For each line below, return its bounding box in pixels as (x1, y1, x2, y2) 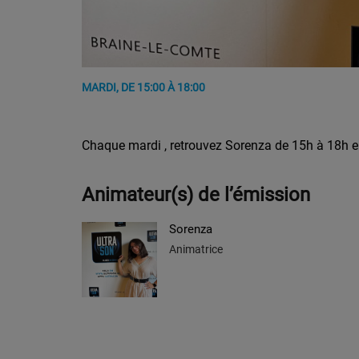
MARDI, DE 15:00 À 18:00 (82, 81, 205, 95)
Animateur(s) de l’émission (82, 184, 310, 207)
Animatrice (168, 243, 223, 256)
